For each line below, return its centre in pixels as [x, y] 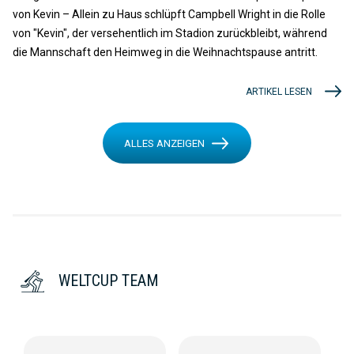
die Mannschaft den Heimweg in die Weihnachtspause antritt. [165, 53]
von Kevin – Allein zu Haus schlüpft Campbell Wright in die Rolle [169, 15]
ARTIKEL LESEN [279, 91]
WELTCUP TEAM [109, 281]
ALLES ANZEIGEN [164, 143]
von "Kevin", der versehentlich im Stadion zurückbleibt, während [170, 34]
